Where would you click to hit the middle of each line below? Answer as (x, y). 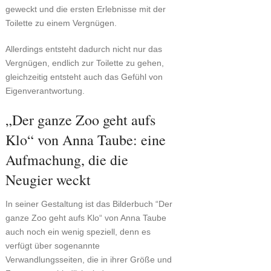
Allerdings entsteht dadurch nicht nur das (83, 49)
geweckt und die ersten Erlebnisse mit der (85, 9)
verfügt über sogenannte (52, 246)
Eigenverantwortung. (45, 91)
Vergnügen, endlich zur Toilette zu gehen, (84, 63)
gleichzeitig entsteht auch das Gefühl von (84, 77)
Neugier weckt (48, 180)
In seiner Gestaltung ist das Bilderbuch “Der (89, 204)
